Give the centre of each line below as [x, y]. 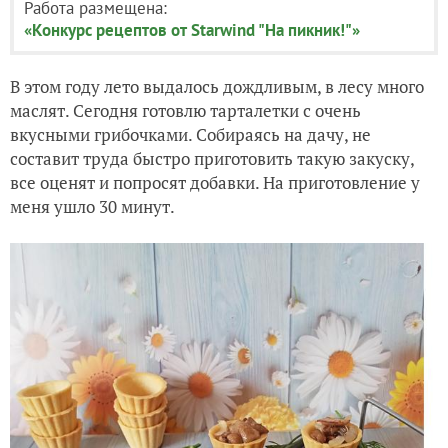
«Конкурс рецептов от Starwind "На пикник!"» [192, 30]
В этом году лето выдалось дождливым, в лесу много [217, 87]
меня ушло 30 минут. [92, 207]
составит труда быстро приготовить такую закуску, [212, 159]
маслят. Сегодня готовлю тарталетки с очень [185, 111]
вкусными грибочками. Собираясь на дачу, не [190, 135]
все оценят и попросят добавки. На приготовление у [215, 183]
